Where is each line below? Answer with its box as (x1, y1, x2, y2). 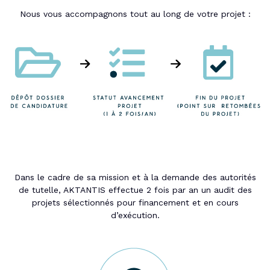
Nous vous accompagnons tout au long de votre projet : (19, 9, 251, 19)
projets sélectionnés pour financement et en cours (31, 197, 239, 207)
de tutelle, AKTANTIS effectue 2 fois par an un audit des (18, 184, 252, 195)
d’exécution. (110, 210, 160, 220)
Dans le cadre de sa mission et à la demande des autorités (14, 172, 256, 182)
